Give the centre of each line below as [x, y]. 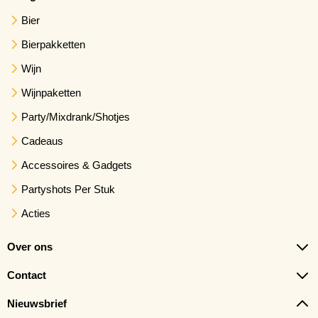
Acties [36, 213]
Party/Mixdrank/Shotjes [76, 116]
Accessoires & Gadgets [77, 165]
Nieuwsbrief [37, 303]
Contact [27, 275]
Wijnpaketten [51, 92]
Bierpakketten [53, 44]
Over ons [30, 246]
